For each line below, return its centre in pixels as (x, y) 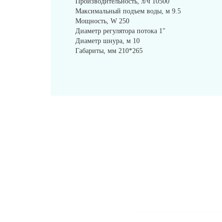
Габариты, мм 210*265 (109, 51)
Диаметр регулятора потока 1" (120, 31)
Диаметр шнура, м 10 (108, 41)
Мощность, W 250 (102, 21)
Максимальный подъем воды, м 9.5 (128, 11)
